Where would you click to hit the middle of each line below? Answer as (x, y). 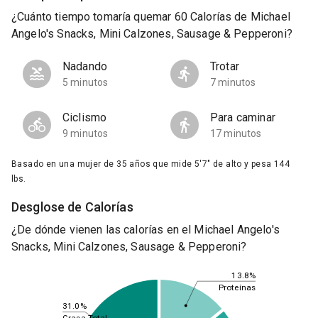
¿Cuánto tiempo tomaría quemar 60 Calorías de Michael (151, 17)
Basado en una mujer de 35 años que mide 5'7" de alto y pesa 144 (151, 164)
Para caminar (243, 118)
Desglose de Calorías (72, 207)
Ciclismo (85, 118)
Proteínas (237, 287)
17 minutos (236, 134)
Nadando (85, 67)
